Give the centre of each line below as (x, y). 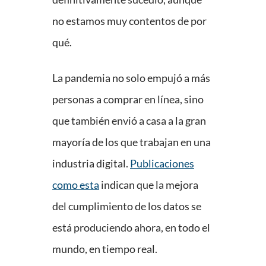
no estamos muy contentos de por (129, 21)
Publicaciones (162, 164)
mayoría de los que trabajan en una (132, 142)
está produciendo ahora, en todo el (131, 228)
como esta (76, 185)
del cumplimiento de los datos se (127, 206)
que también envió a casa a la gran (129, 121)
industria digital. (91, 164)
